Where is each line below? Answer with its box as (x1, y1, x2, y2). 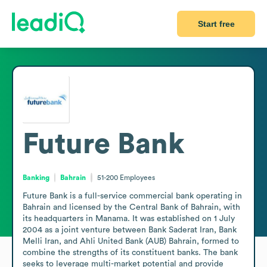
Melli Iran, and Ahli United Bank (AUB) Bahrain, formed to (23, 237, 239, 246)
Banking (23, 173, 49, 181)
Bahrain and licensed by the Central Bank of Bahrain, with (23, 203, 240, 212)
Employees (119, 173, 155, 181)
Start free (197, 19, 235, 29)
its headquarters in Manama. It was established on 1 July (23, 214, 235, 223)
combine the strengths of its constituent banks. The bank (23, 248, 238, 257)
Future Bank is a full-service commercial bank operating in (23, 191, 242, 200)
